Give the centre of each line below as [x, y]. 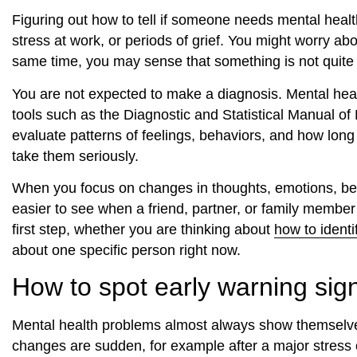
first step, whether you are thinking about [143, 230]
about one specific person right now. [126, 251]
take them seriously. [75, 156]
